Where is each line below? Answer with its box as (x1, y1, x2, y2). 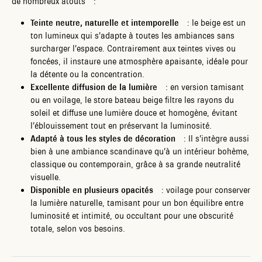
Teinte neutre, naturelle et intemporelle (30, 17, 179, 28)
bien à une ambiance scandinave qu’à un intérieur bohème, (30, 146, 249, 157)
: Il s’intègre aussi (175, 133, 249, 144)
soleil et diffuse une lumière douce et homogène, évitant (30, 107, 237, 118)
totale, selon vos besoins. (30, 223, 125, 234)
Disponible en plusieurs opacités (30, 184, 153, 195)
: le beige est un (179, 17, 246, 28)
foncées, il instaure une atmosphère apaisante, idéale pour (30, 56, 248, 67)
